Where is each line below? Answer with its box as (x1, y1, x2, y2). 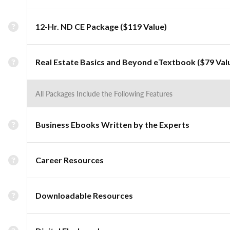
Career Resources (35, 155, 104, 165)
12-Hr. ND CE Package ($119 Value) (35, 22, 167, 31)
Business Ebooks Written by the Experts (35, 120, 189, 129)
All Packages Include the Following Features (35, 88, 172, 99)
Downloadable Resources (35, 190, 133, 200)
